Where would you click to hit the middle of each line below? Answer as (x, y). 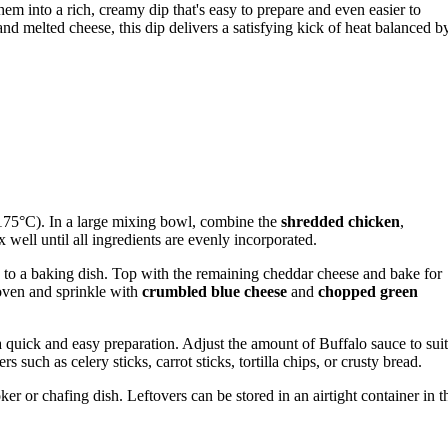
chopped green (368, 292)
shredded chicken (340, 222)
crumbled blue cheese (214, 292)
